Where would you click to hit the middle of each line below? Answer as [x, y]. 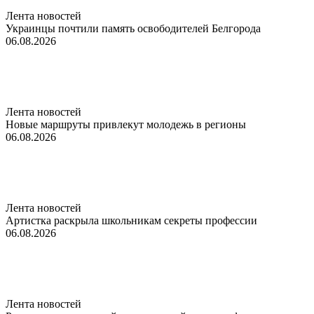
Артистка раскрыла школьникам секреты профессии [131, 220]
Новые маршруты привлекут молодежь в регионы [126, 124]
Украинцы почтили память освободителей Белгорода [133, 28]
